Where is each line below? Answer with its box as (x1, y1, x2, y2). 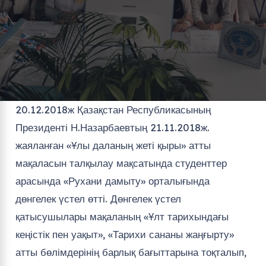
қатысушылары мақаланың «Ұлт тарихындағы (15, 210, 229, 223)
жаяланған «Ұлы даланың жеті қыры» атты (15, 138, 211, 151)
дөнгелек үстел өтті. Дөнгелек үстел (15, 192, 181, 205)
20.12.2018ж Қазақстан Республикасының (15, 103, 211, 116)
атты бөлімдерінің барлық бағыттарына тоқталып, (15, 245, 246, 258)
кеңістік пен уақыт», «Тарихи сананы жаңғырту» (15, 227, 234, 240)
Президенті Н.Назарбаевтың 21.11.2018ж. (15, 121, 210, 134)
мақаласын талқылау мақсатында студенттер (15, 156, 227, 169)
